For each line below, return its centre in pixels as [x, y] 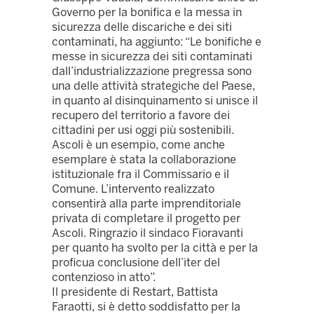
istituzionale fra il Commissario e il [141, 175]
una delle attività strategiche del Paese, [153, 86]
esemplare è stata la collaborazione [144, 160]
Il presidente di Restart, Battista [135, 292]
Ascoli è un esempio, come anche [138, 145]
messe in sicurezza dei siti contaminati [152, 57]
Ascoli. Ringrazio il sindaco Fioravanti [148, 233]
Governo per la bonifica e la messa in [147, 13]
